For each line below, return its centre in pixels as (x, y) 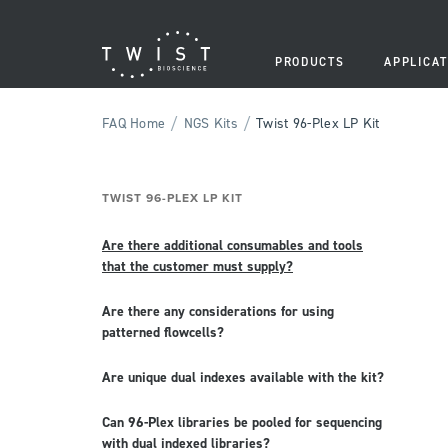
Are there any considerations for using (218, 312)
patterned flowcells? (163, 333)
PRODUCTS (310, 62)
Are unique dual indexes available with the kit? (243, 378)
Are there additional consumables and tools (232, 246)
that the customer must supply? (197, 267)
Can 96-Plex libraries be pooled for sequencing (242, 423)
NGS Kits (210, 124)
